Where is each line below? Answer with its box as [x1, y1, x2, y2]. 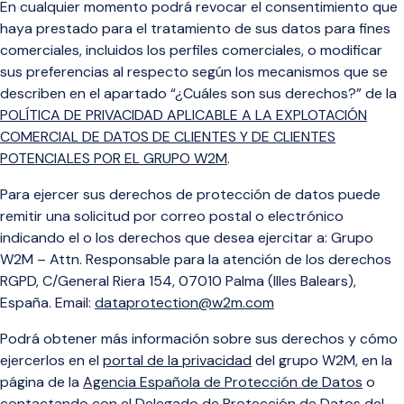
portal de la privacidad [103, 351, 252, 370]
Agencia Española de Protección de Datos [83, 372, 363, 391]
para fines [325, 19, 390, 38]
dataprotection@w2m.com [95, 293, 274, 312]
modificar [317, 41, 382, 60]
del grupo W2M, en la [252, 351, 392, 370]
